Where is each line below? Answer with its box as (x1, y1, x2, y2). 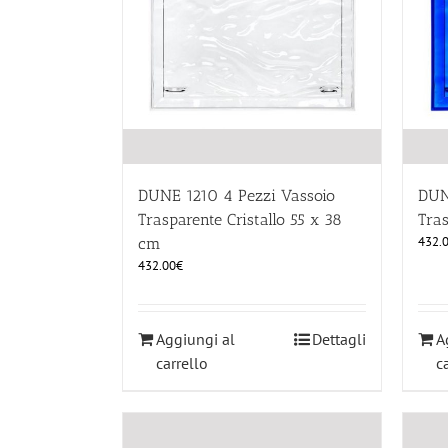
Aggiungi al (156, 329, 235, 350)
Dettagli (312, 329, 366, 350)
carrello (156, 353, 208, 374)
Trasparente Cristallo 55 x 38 (138, 210, 342, 230)
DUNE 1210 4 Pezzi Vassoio (138, 186, 335, 206)
